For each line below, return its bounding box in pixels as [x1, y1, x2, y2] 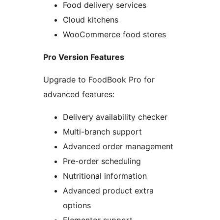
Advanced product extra [63, 186, 154, 196]
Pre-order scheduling [63, 156, 141, 166]
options [63, 200, 91, 211]
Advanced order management [63, 141, 173, 152]
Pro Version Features [43, 52, 124, 62]
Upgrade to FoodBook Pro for [43, 75, 155, 85]
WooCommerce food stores [63, 29, 166, 40]
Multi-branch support [63, 127, 142, 137]
